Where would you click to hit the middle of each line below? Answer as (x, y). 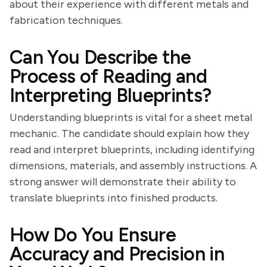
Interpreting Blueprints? (111, 95)
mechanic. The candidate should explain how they (129, 133)
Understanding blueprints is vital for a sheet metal (131, 117)
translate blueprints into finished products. (114, 198)
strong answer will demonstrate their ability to (123, 182)
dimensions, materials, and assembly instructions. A (133, 166)
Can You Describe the (100, 57)
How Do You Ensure (93, 235)
